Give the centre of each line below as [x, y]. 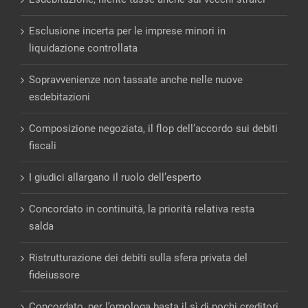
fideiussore [54, 275]
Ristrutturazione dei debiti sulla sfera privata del [138, 257]
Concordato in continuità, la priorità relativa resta [142, 209]
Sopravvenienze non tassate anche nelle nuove [136, 79]
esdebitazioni [59, 97]
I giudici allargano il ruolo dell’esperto [115, 177]
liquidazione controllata [83, 48]
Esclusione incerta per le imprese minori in [127, 31]
